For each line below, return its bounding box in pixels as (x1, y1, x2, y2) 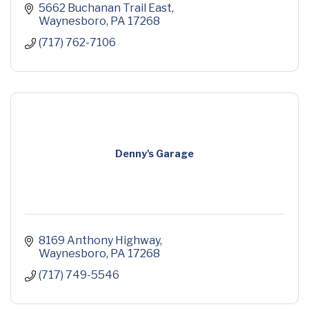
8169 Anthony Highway (39, 234, 160, 248)
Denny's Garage (115, 148, 194, 160)
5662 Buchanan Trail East (39, 1, 172, 15)
